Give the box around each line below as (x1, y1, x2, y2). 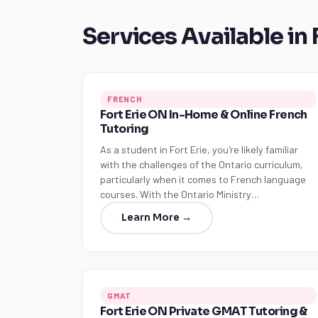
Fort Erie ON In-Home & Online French (100, 107, 307, 122)
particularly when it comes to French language (100, 173, 306, 185)
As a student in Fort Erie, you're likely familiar (100, 143, 298, 155)
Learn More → (121, 212, 192, 224)
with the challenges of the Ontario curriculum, (100, 158, 303, 170)
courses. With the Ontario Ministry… (100, 188, 259, 200)
